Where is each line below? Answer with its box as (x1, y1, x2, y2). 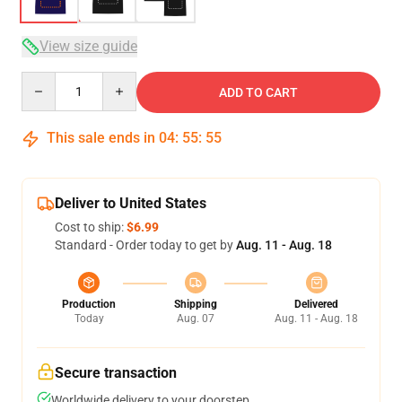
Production (62, 298, 116, 310)
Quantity (21, 73, 70, 87)
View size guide (39, 38, 137, 55)
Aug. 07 (176, 312, 214, 325)
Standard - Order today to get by (55, 238, 236, 252)
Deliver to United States (55, 195, 206, 212)
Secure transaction (55, 364, 177, 381)
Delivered (294, 298, 338, 310)
